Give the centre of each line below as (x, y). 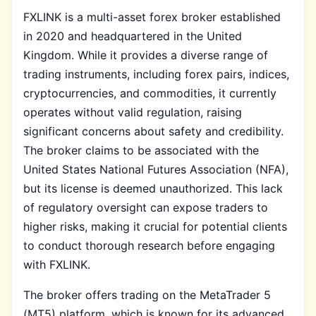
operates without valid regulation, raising (133, 112)
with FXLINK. (57, 264)
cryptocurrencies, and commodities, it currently (150, 93)
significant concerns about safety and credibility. (153, 131)
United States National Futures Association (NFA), (156, 169)
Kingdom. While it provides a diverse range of (146, 55)
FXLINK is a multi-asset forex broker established (152, 17)
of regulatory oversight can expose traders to (146, 207)
